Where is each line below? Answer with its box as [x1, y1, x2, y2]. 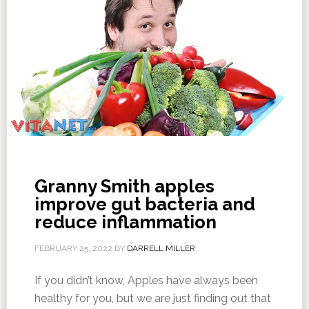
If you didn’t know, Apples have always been [34, 273, 258, 287]
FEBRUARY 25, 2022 [34, 243, 112, 253]
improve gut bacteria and [34, 193, 255, 215]
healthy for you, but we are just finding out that [34, 291, 271, 305]
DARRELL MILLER [126, 243, 195, 253]
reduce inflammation [34, 211, 217, 232]
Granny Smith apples [34, 175, 215, 197]
